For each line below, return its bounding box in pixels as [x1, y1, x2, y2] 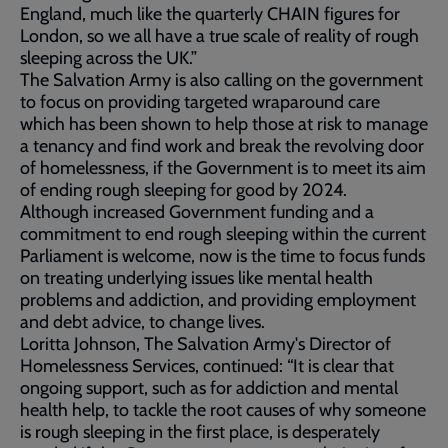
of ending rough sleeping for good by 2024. [20, 179, 347, 201]
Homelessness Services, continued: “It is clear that [20, 355, 394, 377]
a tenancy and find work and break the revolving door [20, 135, 424, 157]
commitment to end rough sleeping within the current [20, 223, 426, 245]
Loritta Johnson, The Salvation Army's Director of [20, 333, 391, 355]
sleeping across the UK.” [20, 47, 197, 69]
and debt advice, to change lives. [20, 311, 265, 333]
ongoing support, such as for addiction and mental [20, 377, 398, 399]
